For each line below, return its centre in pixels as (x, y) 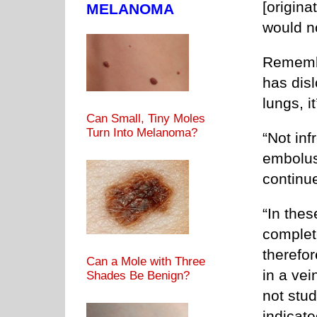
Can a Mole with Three (146, 261)
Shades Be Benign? (138, 275)
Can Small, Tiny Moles (146, 118)
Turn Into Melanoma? (142, 132)
